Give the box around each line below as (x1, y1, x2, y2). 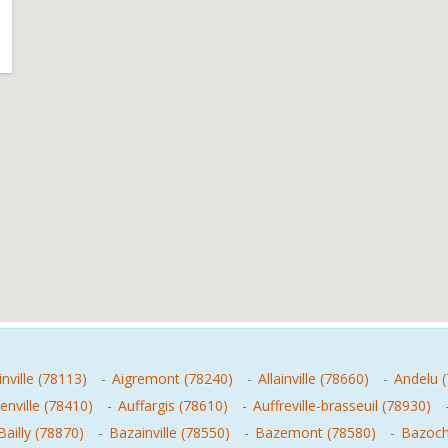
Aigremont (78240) (112, 369, 233, 388)
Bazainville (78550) (109, 423, 230, 442)
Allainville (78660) (258, 369, 369, 388)
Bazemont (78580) (255, 423, 376, 442)
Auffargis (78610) (118, 396, 228, 415)
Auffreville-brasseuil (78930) (253, 396, 431, 415)
